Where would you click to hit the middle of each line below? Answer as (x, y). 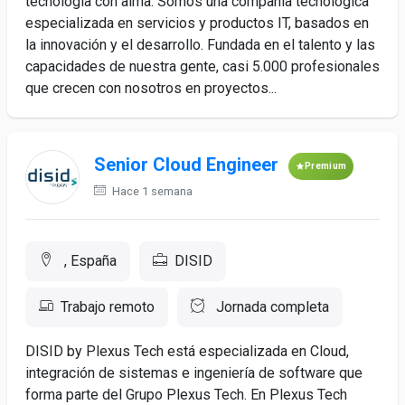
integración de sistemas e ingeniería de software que (194, 373)
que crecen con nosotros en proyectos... (151, 88)
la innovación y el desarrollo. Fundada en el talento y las (200, 45)
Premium (326, 166)
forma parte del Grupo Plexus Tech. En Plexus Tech (186, 395)
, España (89, 261)
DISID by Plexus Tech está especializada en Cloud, (187, 351)
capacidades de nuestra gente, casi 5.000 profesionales (202, 66)
